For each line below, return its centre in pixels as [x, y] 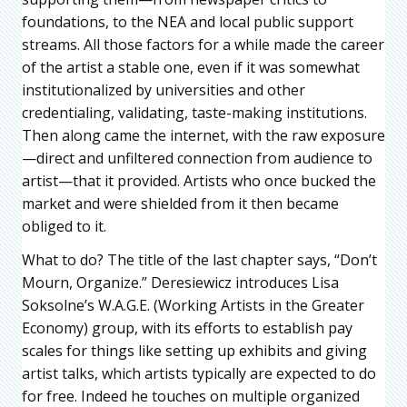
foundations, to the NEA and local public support [188, 22]
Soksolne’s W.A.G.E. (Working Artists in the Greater [193, 306]
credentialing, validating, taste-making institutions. [194, 113]
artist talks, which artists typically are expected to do [199, 374]
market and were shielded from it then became [180, 204]
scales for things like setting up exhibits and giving [194, 351]
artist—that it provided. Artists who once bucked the [199, 181]
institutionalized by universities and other [164, 90]
